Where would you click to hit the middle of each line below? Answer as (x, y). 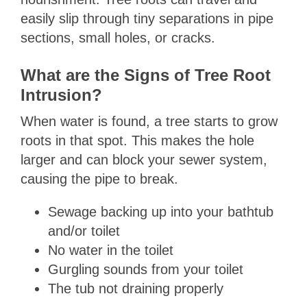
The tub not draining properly (135, 289)
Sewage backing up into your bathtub (160, 212)
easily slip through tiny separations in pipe (147, 19)
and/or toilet (84, 231)
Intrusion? (61, 95)
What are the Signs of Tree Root (145, 75)
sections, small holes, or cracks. (118, 38)
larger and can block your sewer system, (144, 160)
